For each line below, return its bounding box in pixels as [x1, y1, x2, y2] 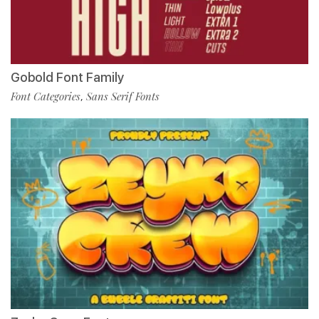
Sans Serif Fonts [86, 89, 159, 104]
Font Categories [11, 89, 80, 104]
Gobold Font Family [11, 70, 124, 85]
